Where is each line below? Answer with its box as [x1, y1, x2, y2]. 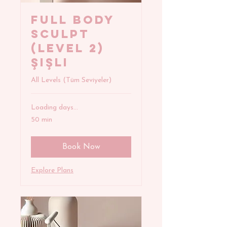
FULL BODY [31, 13, 115, 27]
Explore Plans [31, 167, 73, 175]
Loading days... [31, 104, 78, 112]
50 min [31, 116, 52, 124]
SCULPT [31, 27, 90, 42]
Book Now [62, 143, 100, 152]
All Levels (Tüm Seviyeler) [31, 77, 111, 85]
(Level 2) [31, 41, 104, 56]
